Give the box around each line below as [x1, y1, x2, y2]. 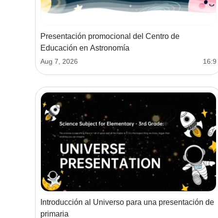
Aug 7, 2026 [40, 57, 78, 66]
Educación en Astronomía [40, 44, 129, 53]
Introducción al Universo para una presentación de [40, 198, 214, 206]
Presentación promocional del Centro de [40, 32, 180, 41]
